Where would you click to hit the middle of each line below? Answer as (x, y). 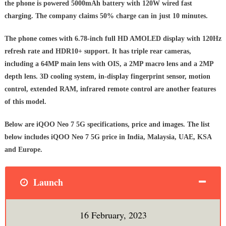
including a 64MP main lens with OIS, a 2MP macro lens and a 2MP (109, 64)
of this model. (25, 102)
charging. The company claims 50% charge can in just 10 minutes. (106, 16)
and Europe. (23, 150)
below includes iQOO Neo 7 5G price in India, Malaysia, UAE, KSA (108, 137)
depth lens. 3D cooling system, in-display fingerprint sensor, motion (107, 77)
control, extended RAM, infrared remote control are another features (110, 89)
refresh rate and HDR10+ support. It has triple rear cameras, (98, 51)
